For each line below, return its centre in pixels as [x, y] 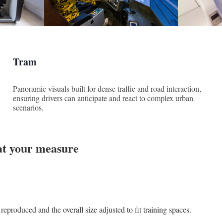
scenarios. [28, 107]
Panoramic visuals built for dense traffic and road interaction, [107, 88]
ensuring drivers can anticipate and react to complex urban [103, 98]
